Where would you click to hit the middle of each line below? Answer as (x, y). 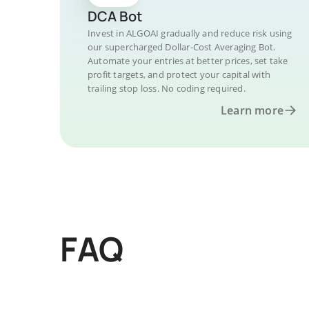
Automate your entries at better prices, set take (188, 61)
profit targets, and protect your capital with (179, 74)
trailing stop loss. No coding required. (167, 88)
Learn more (252, 110)
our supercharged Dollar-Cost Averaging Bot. (182, 47)
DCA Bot (115, 16)
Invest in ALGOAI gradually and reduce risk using (190, 33)
